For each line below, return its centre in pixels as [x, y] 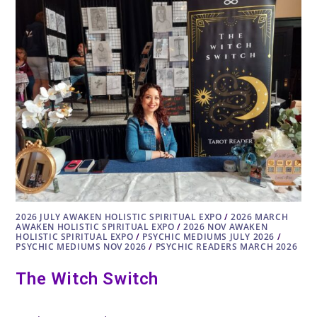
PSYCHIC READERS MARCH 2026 [226, 247]
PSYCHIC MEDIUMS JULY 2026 [209, 237]
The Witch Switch [87, 279]
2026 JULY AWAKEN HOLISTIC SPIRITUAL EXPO [119, 217]
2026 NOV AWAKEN [226, 227]
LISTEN [112, 32]
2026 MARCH [260, 217]
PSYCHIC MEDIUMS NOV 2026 [81, 247]
